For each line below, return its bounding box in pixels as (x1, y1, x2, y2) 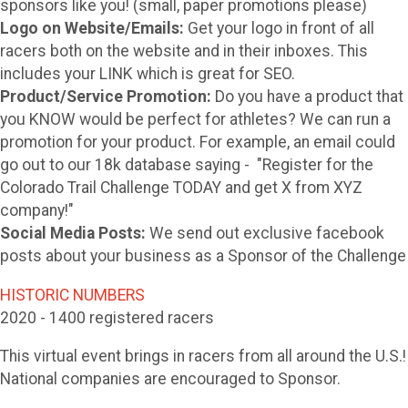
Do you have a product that (211, 87, 403, 107)
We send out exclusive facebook (146, 224, 384, 243)
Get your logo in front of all (184, 19, 374, 38)
